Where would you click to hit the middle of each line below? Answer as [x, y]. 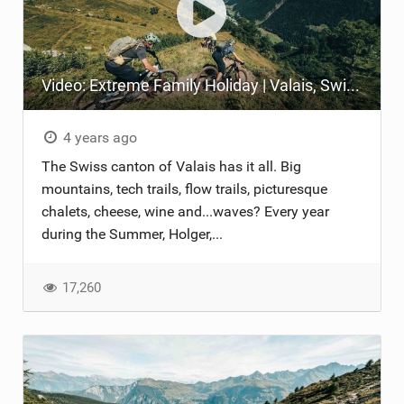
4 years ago [99, 137]
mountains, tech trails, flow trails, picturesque [184, 188]
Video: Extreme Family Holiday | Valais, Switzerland [353, 85]
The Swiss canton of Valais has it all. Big [171, 166]
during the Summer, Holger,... [132, 234]
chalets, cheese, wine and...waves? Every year [185, 211]
